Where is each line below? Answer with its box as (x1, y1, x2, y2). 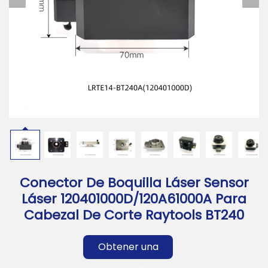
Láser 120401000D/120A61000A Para (22, 190, 246, 209)
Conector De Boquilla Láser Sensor (19, 173, 249, 193)
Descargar (9, 16, 65, 31)
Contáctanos (9, 52, 80, 68)
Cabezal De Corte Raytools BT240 (24, 206, 244, 225)
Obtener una (98, 240, 159, 254)
